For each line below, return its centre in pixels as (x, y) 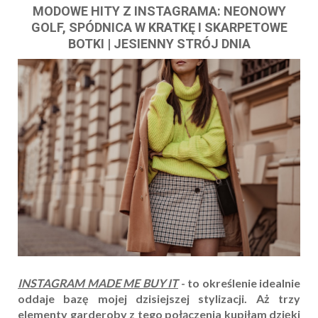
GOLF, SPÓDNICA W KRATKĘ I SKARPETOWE (159, 28)
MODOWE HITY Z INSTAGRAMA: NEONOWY (159, 11)
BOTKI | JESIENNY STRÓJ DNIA (159, 44)
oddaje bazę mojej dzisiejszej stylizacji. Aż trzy (159, 299)
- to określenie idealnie (239, 283)
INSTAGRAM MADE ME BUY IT (98, 283)
